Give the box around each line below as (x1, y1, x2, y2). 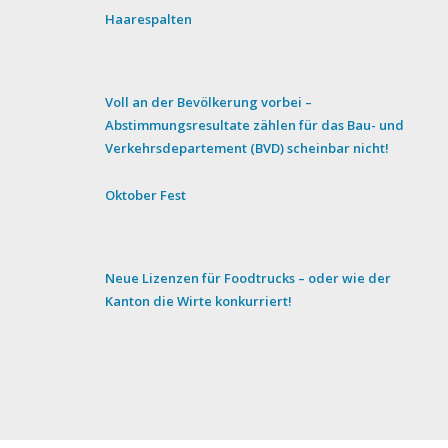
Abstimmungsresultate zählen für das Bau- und (105, 115, 405, 134)
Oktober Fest (105, 185, 187, 204)
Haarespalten (105, 9, 193, 28)
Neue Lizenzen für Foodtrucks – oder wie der (105, 268, 392, 287)
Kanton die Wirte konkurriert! (105, 291, 293, 310)
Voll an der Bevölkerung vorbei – (105, 92, 313, 111)
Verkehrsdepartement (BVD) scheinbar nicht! (105, 138, 390, 157)
